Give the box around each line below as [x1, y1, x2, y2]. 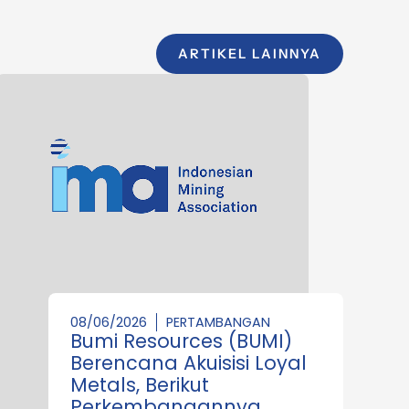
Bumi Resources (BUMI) [70, 327, 292, 354]
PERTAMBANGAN [166, 312, 270, 331]
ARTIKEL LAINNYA [178, 45, 321, 62]
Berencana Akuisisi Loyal [70, 349, 307, 376]
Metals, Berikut [70, 371, 209, 398]
